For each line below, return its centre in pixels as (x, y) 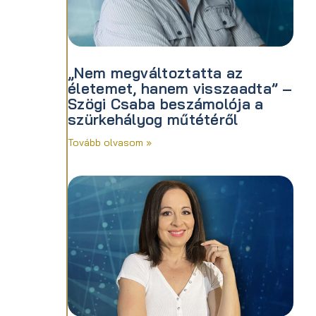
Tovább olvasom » (110, 143)
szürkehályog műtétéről (153, 119)
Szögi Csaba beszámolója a (166, 103)
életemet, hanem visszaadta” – (180, 88)
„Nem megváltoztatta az (156, 72)
